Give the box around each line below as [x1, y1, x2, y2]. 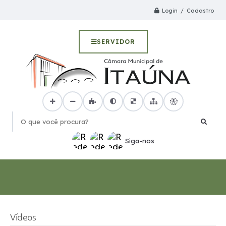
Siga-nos [125, 136, 154, 145]
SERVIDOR [97, 37, 135, 45]
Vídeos [10, 211, 36, 222]
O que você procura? [13, 122, 85, 131]
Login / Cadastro [162, 7, 214, 14]
